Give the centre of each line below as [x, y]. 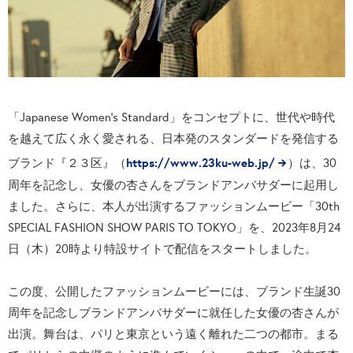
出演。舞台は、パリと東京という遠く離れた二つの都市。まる [173, 334]
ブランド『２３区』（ [67, 163]
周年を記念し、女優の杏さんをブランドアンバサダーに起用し [173, 185]
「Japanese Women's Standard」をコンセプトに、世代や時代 [171, 117]
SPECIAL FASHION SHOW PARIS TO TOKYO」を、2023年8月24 [174, 228]
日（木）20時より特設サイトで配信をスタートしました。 [162, 249]
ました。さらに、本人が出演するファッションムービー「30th [174, 206]
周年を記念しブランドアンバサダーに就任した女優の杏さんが [173, 313]
